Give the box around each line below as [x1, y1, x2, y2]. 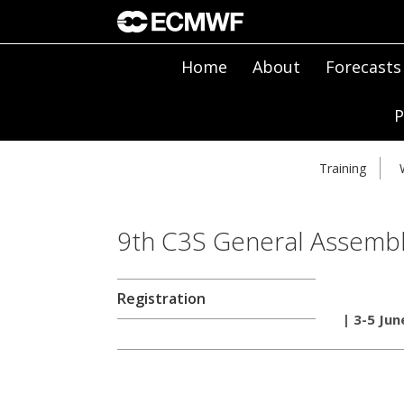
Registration [117, 289, 206, 309]
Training [319, 160, 366, 178]
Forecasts [325, 56, 401, 78]
